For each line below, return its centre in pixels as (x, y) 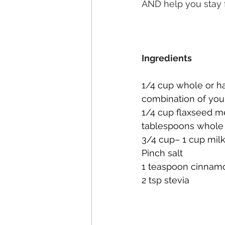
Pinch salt (162, 153)
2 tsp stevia (165, 180)
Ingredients (167, 58)
